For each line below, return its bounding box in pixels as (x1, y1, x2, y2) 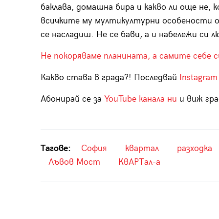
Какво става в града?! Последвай (40, 72, 179, 83)
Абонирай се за (40, 94, 104, 105)
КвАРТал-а (118, 157, 160, 168)
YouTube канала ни (104, 94, 177, 105)
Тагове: (40, 143, 71, 154)
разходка (176, 143, 212, 154)
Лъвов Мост (48, 157, 100, 168)
